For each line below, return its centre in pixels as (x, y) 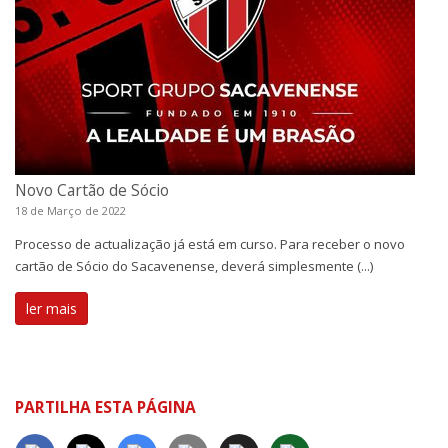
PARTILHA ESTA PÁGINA (105, 407)
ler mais (51, 308)
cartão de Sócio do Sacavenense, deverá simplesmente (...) (194, 266)
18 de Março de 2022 (70, 210)
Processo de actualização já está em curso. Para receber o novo (210, 244)
